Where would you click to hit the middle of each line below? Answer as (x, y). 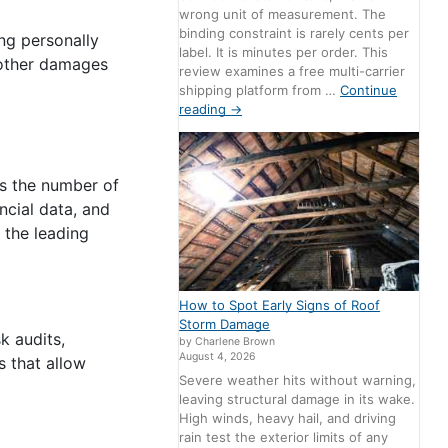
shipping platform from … (260, 89)
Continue (369, 89)
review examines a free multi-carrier (292, 70)
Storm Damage (225, 324)
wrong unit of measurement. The (283, 13)
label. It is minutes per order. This (284, 51)
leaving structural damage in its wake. (297, 398)
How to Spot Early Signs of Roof (280, 305)
